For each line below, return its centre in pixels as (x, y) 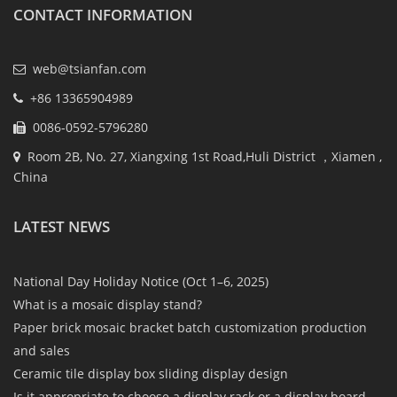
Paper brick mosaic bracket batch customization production (190, 327)
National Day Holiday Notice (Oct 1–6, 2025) (141, 281)
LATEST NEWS (62, 226)
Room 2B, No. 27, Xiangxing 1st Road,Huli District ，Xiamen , (201, 156)
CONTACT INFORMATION (103, 14)
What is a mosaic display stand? (108, 304)
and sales (42, 350)
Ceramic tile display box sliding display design (151, 373)
